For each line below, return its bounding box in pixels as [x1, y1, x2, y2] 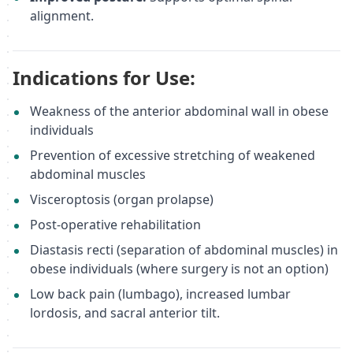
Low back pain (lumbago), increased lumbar [29, 284, 291, 303]
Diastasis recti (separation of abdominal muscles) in [29, 240, 338, 258]
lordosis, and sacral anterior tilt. [29, 303, 220, 321]
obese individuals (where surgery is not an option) [29, 259, 329, 277]
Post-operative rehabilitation [29, 215, 201, 233]
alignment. [29, 6, 94, 24]
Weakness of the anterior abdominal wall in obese [29, 102, 329, 120]
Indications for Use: [13, 64, 195, 91]
